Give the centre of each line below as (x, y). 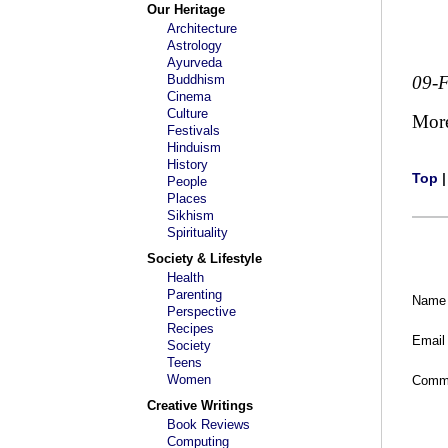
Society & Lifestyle (204, 258)
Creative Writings (200, 405)
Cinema (189, 96)
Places (187, 198)
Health (185, 277)
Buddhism (196, 79)
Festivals (193, 130)
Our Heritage (186, 9)
